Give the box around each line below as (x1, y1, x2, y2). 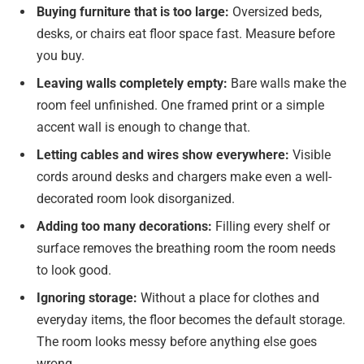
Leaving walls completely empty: (37, 75, 227, 91)
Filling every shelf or (212, 218, 330, 234)
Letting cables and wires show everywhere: (37, 146, 289, 162)
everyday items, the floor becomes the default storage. (37, 311, 345, 327)
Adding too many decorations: (37, 218, 212, 234)
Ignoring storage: (37, 289, 137, 305)
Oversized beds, (229, 3, 322, 19)
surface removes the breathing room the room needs (37, 240, 336, 256)
